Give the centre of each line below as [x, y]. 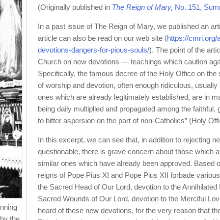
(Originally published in [75, 7]
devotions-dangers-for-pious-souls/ [93, 50]
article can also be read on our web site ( [102, 38]
